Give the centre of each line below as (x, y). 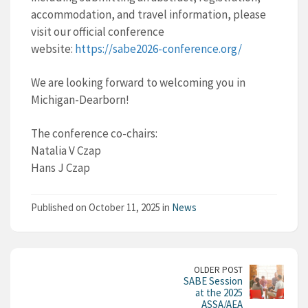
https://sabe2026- (119, 49)
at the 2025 (219, 293)
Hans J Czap (60, 168)
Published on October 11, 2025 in (101, 207)
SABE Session (213, 281)
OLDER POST (218, 270)
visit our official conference (98, 32)
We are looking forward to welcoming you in (138, 82)
